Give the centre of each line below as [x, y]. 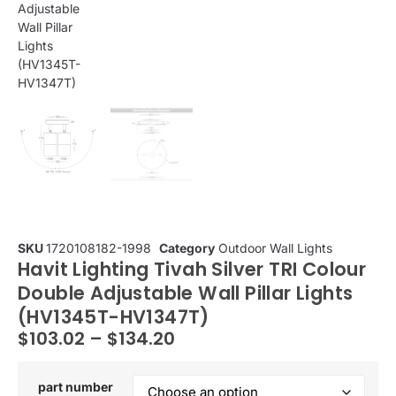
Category [187, 248]
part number [75, 386]
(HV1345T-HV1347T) [114, 317]
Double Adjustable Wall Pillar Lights [186, 293]
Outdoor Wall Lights [275, 248]
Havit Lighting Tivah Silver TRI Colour [192, 270]
